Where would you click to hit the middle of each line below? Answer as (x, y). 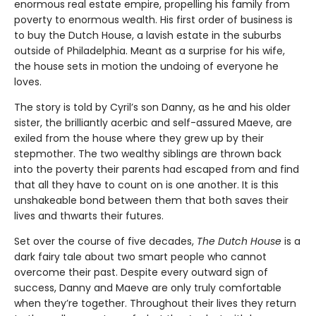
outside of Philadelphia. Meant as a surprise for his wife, (150, 50)
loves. (28, 81)
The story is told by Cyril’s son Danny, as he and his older (152, 107)
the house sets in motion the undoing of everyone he (146, 66)
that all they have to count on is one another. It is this (146, 184)
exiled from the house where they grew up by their (139, 138)
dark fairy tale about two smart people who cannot (140, 256)
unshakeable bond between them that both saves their (151, 200)
